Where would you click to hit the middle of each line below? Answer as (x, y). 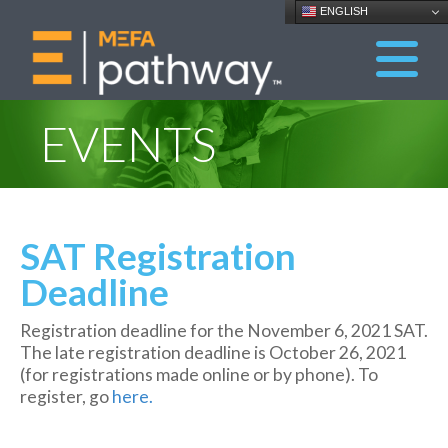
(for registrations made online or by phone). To (199, 374)
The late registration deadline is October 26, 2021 (213, 352)
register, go (66, 396)
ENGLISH (342, 10)
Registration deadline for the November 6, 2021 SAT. (224, 330)
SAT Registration (158, 256)
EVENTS (128, 143)
